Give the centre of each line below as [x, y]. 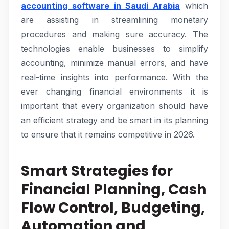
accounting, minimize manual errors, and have [114, 63]
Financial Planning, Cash [114, 189]
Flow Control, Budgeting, [113, 208]
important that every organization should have [114, 106]
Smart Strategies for [97, 171]
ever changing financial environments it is [114, 91]
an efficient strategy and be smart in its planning [114, 120]
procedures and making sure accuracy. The [114, 34]
